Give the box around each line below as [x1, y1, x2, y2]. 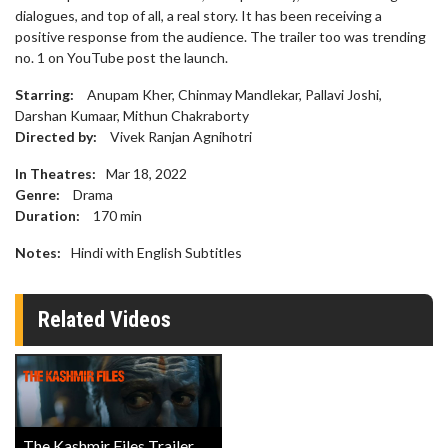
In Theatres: [15, 165, 96, 182]
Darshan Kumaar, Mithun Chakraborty [15, 107, 249, 124]
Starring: [15, 86, 74, 103]
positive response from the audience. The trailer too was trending [15, 28, 426, 45]
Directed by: [15, 128, 97, 145]
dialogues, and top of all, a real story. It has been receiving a [15, 7, 382, 24]
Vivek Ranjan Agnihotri [107, 128, 252, 145]
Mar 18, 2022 [106, 165, 187, 182]
